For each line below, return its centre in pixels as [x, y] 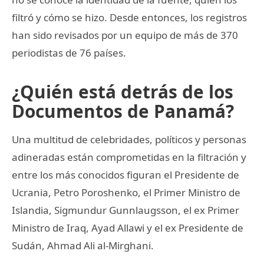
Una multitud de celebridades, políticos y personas [129, 139]
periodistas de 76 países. [69, 52]
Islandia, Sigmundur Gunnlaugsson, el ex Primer [126, 210]
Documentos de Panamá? [123, 111]
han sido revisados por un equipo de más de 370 [125, 35]
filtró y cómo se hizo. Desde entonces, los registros [129, 17]
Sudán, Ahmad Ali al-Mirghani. [83, 245]
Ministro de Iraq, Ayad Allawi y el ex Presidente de [128, 227]
